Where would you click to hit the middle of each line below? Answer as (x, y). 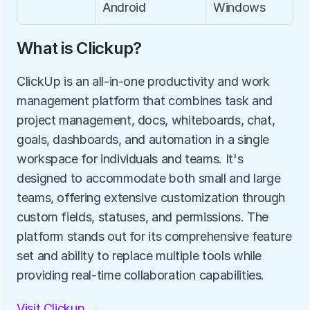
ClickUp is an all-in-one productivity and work (143, 81)
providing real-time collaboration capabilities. (141, 275)
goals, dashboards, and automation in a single (143, 139)
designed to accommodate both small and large (149, 178)
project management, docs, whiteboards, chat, (146, 120)
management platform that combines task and (145, 101)
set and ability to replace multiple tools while (139, 256)
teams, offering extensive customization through (151, 198)
